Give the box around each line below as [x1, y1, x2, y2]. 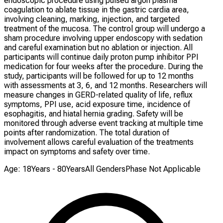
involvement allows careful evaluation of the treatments [4, 137, 194, 147]
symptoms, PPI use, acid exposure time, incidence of [4, 100, 190, 110]
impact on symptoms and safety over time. [4, 147, 150, 157]
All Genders [85, 164, 125, 174]
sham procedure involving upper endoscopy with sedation [4, 33, 203, 43]
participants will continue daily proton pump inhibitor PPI [4, 52, 199, 62]
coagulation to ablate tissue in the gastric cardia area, [4, 5, 189, 15]
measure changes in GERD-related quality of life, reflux [4, 90, 193, 100]
